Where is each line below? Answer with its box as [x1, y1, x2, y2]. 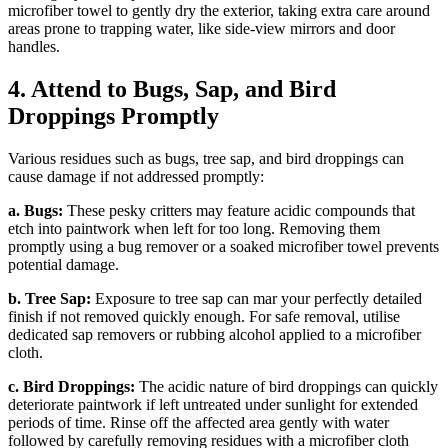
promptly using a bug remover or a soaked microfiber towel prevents [8, 238, 439, 256]
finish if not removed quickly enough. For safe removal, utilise [8, 308, 400, 326]
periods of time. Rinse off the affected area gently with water [8, 414, 389, 432]
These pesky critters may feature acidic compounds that [63, 202, 415, 220]
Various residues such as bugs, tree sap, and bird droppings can [8, 150, 404, 168]
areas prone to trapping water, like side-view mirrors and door [8, 20, 395, 38]
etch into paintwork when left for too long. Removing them [8, 220, 380, 238]
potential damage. [8, 256, 119, 274]
